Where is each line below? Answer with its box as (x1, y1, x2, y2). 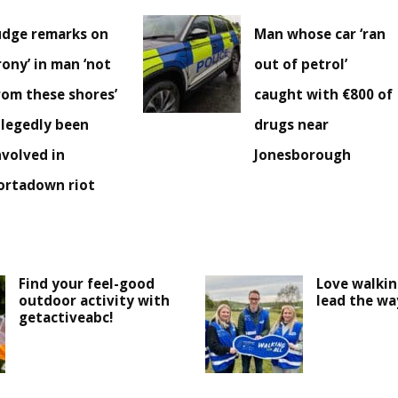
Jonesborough (254, 146, 352, 164)
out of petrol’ (254, 55, 348, 74)
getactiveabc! (19, 308, 114, 327)
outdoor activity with (19, 291, 171, 310)
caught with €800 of (254, 85, 394, 104)
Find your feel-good (19, 275, 155, 293)
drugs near (254, 115, 330, 134)
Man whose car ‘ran (254, 25, 386, 44)
